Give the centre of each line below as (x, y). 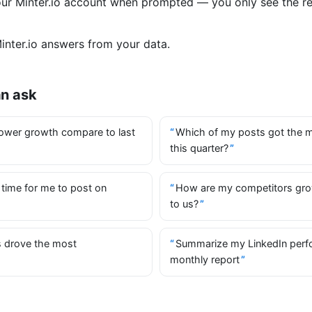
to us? (184, 204)
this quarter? (199, 148)
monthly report (205, 260)
